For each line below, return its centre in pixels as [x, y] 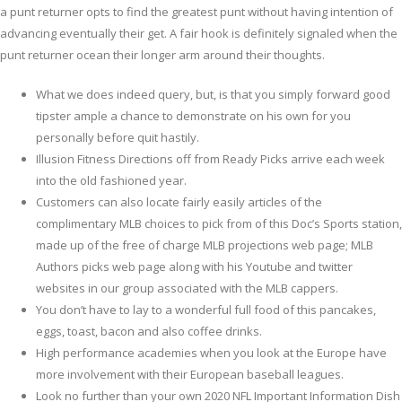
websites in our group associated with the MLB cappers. [187, 288]
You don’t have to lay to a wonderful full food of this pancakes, [206, 310]
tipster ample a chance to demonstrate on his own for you [193, 116]
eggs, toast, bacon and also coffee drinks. [149, 332]
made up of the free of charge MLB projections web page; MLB [205, 245]
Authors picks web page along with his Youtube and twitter [194, 267]
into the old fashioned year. [111, 181]
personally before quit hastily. [118, 138]
